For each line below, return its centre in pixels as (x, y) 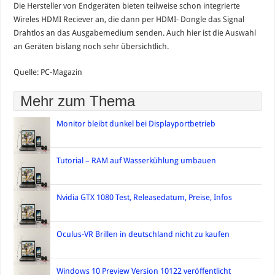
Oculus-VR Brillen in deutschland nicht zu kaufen (143, 234)
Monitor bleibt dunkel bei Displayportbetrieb (136, 123)
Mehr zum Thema (78, 101)
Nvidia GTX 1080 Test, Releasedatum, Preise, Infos (145, 197)
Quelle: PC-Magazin (48, 72)
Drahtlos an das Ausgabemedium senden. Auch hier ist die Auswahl (135, 33)
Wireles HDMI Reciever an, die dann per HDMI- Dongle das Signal (129, 19)
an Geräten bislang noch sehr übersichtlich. (91, 46)
